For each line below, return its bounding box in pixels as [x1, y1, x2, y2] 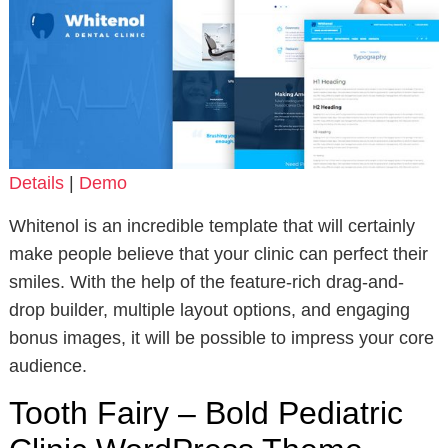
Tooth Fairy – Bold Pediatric [8, 394, 403, 431]
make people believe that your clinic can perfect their [8, 243, 428, 264]
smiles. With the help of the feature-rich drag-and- [8, 271, 404, 292]
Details [8, 172, 64, 193]
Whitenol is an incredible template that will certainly [8, 215, 415, 236]
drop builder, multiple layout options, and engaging [8, 299, 410, 320]
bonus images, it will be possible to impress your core [8, 327, 434, 348]
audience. [8, 355, 87, 376]
